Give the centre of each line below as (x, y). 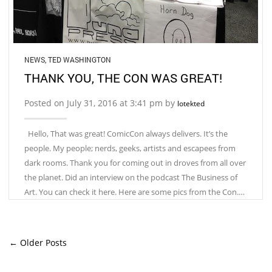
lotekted (191, 104)
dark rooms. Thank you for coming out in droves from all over (135, 163)
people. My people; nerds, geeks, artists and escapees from (130, 148)
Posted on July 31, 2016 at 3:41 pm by (101, 103)
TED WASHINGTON (80, 59)
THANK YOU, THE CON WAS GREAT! (123, 78)
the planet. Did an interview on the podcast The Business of (131, 177)
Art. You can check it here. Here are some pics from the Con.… (134, 192)
